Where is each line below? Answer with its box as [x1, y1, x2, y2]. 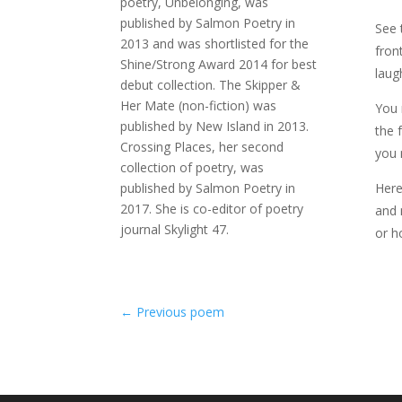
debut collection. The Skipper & [120, 76, 301, 94]
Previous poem [136, 302, 225, 320]
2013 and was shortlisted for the [120, 35, 310, 53]
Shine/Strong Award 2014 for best [120, 56, 318, 74]
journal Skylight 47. [120, 221, 230, 239]
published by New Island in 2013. [120, 118, 310, 135]
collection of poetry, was [120, 159, 265, 177]
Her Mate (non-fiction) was [120, 97, 277, 115]
